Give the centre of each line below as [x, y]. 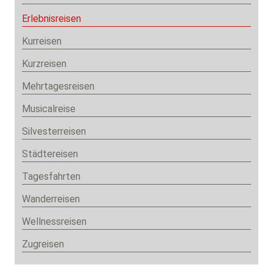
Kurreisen [42, 41]
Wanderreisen [51, 199]
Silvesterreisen [54, 132]
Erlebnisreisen [51, 19]
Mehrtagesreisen [58, 87]
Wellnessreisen [54, 222]
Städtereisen [50, 154]
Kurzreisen [44, 64]
